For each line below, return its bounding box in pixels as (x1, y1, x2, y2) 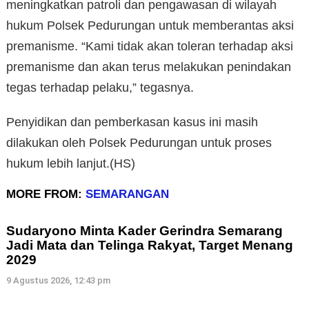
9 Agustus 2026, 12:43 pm (6, 275, 110, 286)
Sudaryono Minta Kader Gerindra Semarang (6, 223, 283, 238)
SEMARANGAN (86, 187, 169, 201)
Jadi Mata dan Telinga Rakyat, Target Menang (6, 237, 293, 252)
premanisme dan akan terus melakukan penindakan (6, 59, 291, 74)
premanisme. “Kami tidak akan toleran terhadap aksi (6, 39, 293, 53)
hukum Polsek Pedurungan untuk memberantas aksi (6, 18, 294, 32)
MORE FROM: (6, 187, 86, 201)
